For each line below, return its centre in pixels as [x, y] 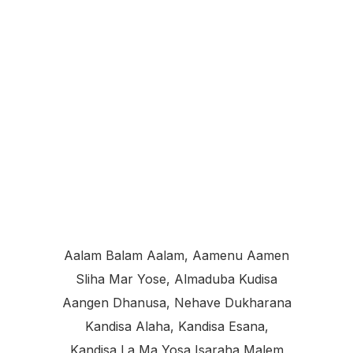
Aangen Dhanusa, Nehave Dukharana [176, 302]
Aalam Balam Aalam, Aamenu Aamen [176, 255]
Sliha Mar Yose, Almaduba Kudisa [176, 279]
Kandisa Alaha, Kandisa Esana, [176, 326]
